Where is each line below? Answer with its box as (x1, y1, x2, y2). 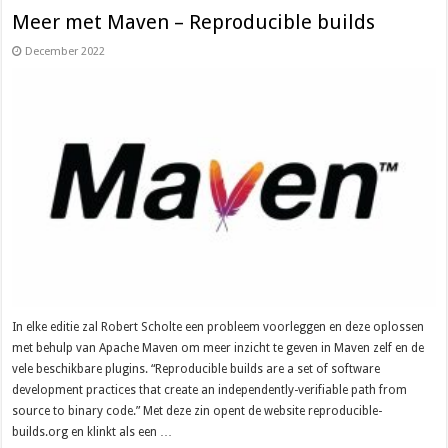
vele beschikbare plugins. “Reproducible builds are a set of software (12, 361, 381, 376)
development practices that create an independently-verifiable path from (12, 382, 408, 397)
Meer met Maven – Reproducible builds (12, 10, 376, 35)
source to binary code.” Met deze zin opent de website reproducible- (12, 403, 383, 418)
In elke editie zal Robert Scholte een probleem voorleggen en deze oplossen (12, 319, 425, 334)
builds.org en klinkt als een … (12, 424, 173, 439)
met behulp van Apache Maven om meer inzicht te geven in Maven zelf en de (12, 340, 425, 355)
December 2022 (25, 45, 106, 59)
